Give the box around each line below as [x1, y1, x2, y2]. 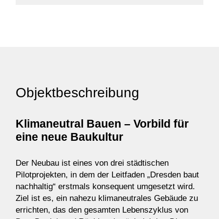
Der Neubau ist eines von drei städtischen [16, 158, 169, 168]
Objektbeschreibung [16, 85, 139, 101]
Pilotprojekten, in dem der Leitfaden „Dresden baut [16, 170, 199, 180]
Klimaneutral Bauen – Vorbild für [16, 117, 189, 131]
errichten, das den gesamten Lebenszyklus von [16, 205, 188, 215]
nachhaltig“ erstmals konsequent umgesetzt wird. [16, 182, 195, 192]
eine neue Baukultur [16, 131, 123, 144]
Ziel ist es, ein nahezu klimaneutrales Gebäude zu [16, 194, 198, 203]
